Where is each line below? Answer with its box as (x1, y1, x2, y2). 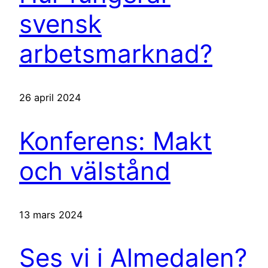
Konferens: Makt (19, 125, 212, 156)
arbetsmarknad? (19, 38, 212, 69)
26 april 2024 (19, 91, 81, 103)
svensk (19, 8, 102, 39)
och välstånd (19, 155, 170, 186)
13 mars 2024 (19, 208, 83, 221)
